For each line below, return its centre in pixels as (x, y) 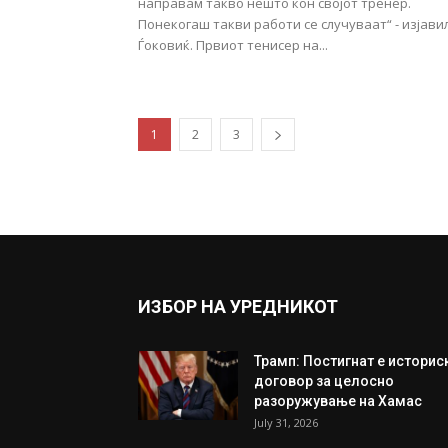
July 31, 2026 (286, 422)
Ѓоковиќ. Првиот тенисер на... (233, 45)
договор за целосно (324, 381)
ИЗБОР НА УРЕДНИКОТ (238, 306)
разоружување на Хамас (338, 401)
